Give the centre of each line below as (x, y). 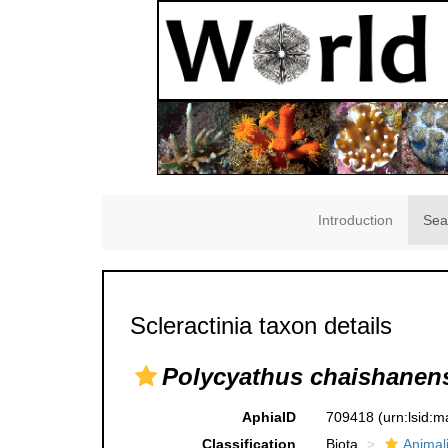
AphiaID (268, 417)
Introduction (355, 220)
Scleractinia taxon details (261, 326)
